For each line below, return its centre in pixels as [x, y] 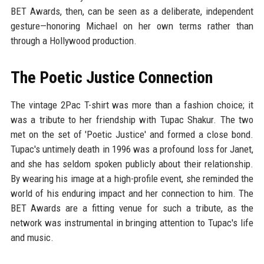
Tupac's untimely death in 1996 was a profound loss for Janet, [132, 149]
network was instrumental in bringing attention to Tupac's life [132, 222]
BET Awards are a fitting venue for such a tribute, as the [132, 208]
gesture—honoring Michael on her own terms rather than [132, 26]
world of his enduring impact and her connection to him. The [132, 193]
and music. [32, 237]
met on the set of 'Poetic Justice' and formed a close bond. [132, 134]
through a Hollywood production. [73, 40]
